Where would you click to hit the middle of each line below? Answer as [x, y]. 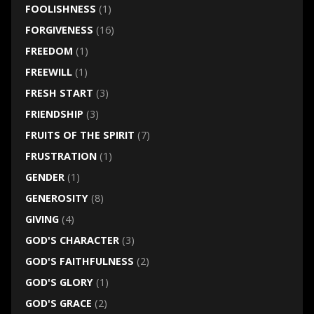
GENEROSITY [56, 198]
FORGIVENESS [59, 30]
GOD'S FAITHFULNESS [79, 261]
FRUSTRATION [61, 156]
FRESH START [59, 93]
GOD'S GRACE [58, 303]
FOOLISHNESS [60, 9]
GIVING [42, 219]
